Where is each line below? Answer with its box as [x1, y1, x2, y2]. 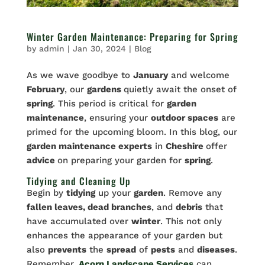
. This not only [160, 216, 222, 227]
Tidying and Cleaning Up [26, 174, 131, 189]
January [132, 70, 168, 81]
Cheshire [165, 141, 206, 152]
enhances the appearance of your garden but [26, 230, 222, 241]
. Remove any [163, 188, 222, 199]
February [26, 84, 64, 95]
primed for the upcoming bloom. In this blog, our [26, 127, 237, 138]
